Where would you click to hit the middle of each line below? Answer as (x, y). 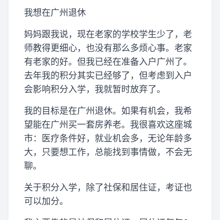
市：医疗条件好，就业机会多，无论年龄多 (108, 138)
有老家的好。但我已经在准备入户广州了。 (108, 62)
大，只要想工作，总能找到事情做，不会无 (108, 152)
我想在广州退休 (55, 13)
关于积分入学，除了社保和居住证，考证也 (108, 188)
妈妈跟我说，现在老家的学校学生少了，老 (108, 34)
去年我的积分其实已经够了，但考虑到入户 (108, 76)
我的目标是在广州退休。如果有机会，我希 (108, 111)
